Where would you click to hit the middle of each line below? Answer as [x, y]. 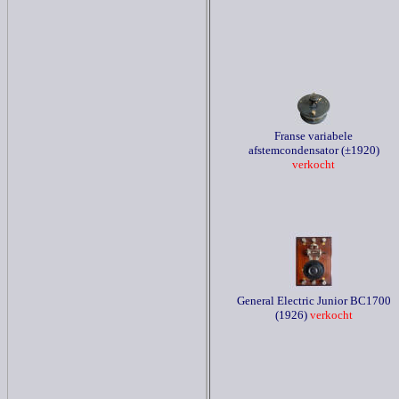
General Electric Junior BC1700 [313, 301]
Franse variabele [313, 136]
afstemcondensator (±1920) [313, 150]
